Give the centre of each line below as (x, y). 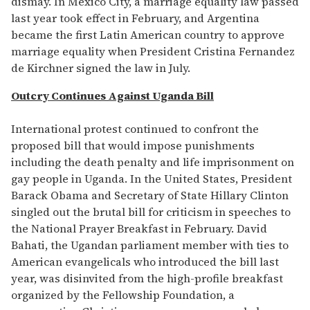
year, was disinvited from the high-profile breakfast (147, 279)
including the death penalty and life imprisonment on (153, 162)
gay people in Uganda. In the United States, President (152, 179)
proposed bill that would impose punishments (133, 146)
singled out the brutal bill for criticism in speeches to (151, 212)
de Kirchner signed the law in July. (101, 68)
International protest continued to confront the (135, 129)
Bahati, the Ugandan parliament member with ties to (150, 245)
